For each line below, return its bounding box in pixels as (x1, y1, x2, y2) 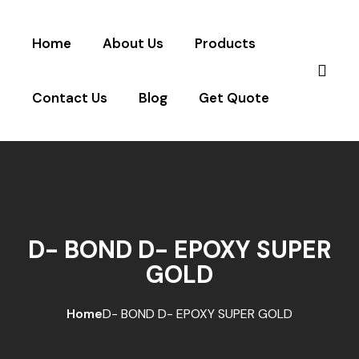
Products (195, 34, 256, 52)
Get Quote (199, 89, 269, 107)
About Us (103, 34, 163, 52)
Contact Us (32, 89, 107, 107)
